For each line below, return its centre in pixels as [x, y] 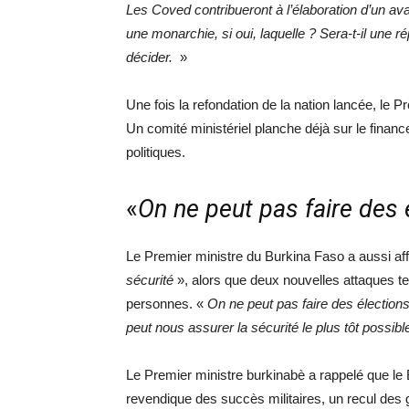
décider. [151, 57]
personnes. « [167, 304]
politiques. [156, 152]
